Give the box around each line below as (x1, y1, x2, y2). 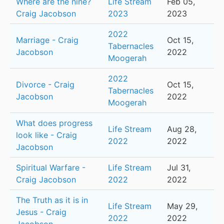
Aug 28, (167, 124, 196, 134)
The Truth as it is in (16, 195, 88, 205)
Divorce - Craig (16, 79, 74, 90)
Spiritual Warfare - (16, 162, 85, 173)
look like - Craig (16, 130, 77, 140)
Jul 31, (167, 162, 190, 173)
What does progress (16, 118, 92, 128)
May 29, (167, 201, 197, 211)
